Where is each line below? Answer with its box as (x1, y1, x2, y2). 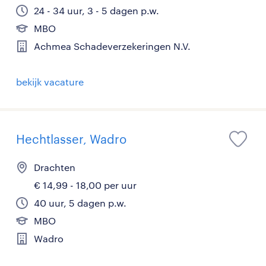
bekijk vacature (16, 76, 84, 88)
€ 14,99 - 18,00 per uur (34, 179, 137, 191)
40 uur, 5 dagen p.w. (34, 197, 126, 209)
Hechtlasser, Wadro (16, 132, 126, 147)
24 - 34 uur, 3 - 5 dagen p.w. (34, 5, 159, 17)
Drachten (34, 161, 75, 173)
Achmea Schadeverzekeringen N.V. (34, 40, 191, 52)
